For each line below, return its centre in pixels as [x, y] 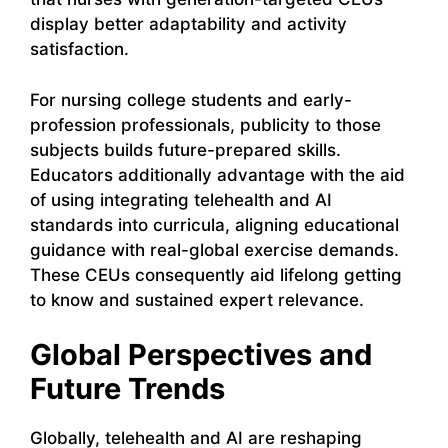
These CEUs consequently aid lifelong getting [216, 274]
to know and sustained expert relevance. [197, 299]
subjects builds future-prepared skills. [185, 149]
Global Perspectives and [201, 355]
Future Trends [127, 389]
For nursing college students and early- [191, 99]
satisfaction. [79, 49]
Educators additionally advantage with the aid [217, 174]
